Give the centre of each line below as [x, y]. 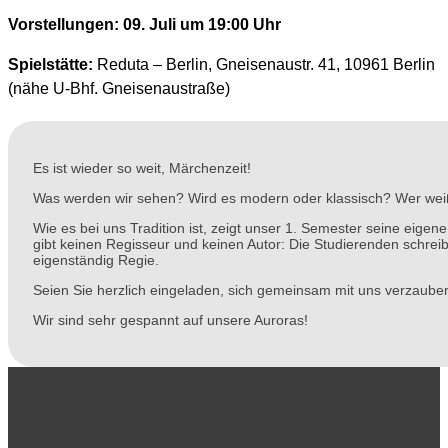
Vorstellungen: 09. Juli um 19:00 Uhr [144, 24]
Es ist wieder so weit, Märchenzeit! [142, 167]
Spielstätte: [50, 64]
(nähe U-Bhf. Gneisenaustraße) [119, 88]
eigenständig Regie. [96, 259]
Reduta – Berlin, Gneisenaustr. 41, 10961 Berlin [264, 64]
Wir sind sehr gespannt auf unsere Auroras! [170, 319]
